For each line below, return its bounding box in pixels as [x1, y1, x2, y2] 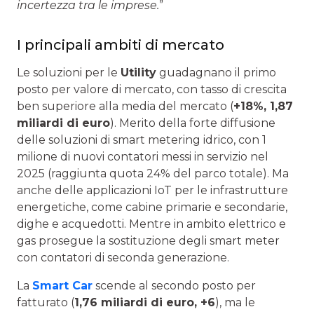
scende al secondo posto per [93, 279, 256, 293]
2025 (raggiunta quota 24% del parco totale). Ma [17, 167, 289, 181]
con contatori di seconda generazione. [17, 251, 229, 265]
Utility [121, 66, 156, 80]
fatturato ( [17, 296, 74, 310]
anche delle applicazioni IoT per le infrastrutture [17, 184, 288, 198]
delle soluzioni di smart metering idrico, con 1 [17, 133, 266, 147]
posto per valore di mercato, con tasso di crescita [17, 83, 287, 97]
